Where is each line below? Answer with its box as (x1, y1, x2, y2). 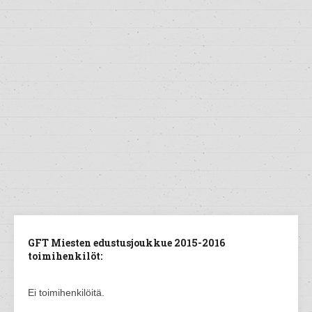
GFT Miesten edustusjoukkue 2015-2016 (28, 236, 225, 249)
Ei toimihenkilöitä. (28, 287, 104, 298)
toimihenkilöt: (28, 249, 102, 263)
